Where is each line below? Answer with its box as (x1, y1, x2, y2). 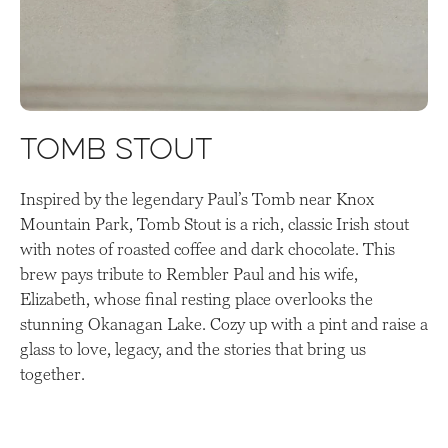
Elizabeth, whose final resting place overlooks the (20, 289, 373, 310)
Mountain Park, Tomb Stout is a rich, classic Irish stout (20, 214, 409, 235)
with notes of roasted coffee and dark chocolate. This (20, 239, 395, 260)
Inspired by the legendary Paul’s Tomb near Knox (20, 189, 374, 210)
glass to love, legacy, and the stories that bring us (20, 339, 366, 360)
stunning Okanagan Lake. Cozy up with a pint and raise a (20, 314, 428, 335)
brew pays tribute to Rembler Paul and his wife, (20, 264, 358, 285)
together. (20, 364, 85, 385)
